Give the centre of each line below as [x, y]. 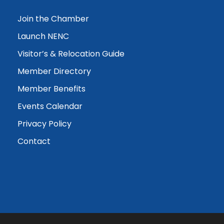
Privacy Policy [44, 123]
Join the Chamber [53, 18]
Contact [34, 141]
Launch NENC [43, 36]
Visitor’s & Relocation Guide [71, 53]
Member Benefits [51, 88]
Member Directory [54, 71]
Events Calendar [50, 106]
